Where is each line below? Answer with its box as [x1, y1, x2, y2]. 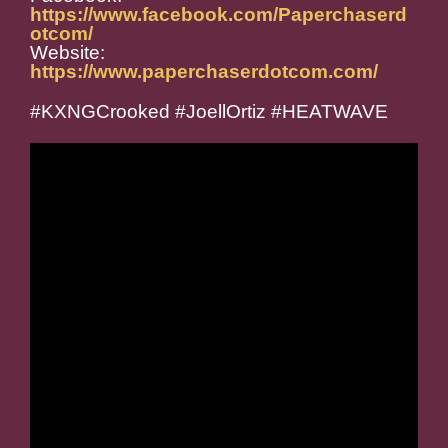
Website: [30, 42, 105, 64]
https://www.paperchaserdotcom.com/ [30, 61, 378, 83]
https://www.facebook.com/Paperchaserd [30, 4, 407, 26]
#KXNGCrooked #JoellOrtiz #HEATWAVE [30, 101, 388, 123]
